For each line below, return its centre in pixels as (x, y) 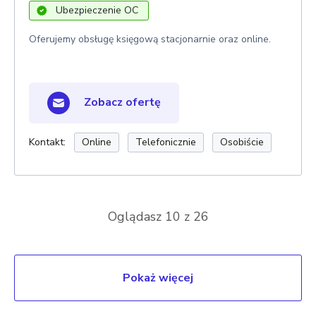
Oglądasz (136, 217)
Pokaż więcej (158, 278)
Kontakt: (47, 142)
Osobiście (242, 142)
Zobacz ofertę (121, 102)
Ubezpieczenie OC (97, 10)
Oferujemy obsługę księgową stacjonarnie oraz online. (150, 39)
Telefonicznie (166, 142)
